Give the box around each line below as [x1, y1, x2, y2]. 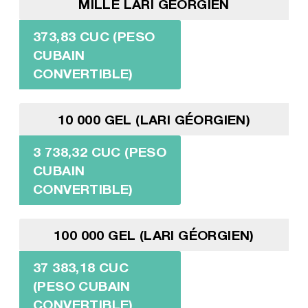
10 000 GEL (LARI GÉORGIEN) [57, 111, 251, 127]
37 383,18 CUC [32, 258, 129, 275]
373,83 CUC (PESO [32, 27, 155, 44]
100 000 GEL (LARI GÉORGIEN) [54, 226, 254, 243]
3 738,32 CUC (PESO [32, 143, 167, 159]
